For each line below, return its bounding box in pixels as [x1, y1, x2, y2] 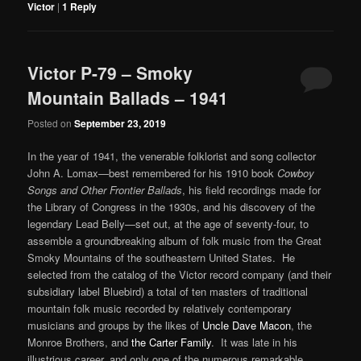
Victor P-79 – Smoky [27, 60, 193, 85]
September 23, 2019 [74, 115, 167, 131]
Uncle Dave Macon [202, 317, 292, 333]
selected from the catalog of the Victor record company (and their [27, 266, 332, 282]
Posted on [27, 115, 75, 130]
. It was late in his [211, 334, 298, 350]
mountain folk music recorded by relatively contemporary [27, 300, 293, 316]
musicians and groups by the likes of [27, 317, 203, 333]
